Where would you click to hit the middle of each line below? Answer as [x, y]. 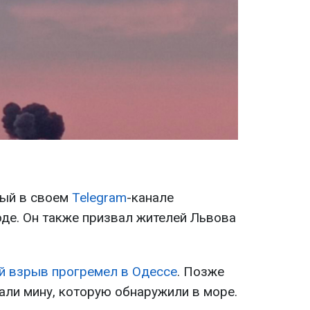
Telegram [99, 198]
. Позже [201, 272]
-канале [150, 198]
